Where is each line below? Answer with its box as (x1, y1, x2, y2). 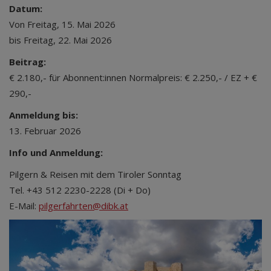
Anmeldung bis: (9, 109, 78, 121)
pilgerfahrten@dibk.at (39, 200, 128, 212)
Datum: (9, 2, 42, 15)
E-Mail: (9, 200, 39, 212)
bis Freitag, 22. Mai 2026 (9, 34, 112, 46)
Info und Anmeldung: (9, 146, 105, 158)
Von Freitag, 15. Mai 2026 (9, 18, 116, 30)
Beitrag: (9, 56, 46, 68)
